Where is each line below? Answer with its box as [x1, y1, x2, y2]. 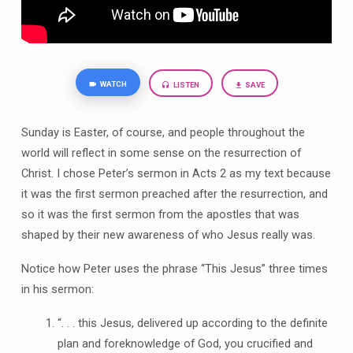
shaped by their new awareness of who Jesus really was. [20, 228, 315, 242]
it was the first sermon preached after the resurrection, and [20, 187, 328, 201]
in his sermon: [20, 281, 94, 296]
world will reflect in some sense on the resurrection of [20, 146, 301, 160]
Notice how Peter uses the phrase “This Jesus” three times [20, 261, 328, 276]
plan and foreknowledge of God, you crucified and [57, 336, 313, 351]
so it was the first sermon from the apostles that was [20, 207, 299, 221]
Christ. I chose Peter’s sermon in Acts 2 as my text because [20, 166, 331, 180]
